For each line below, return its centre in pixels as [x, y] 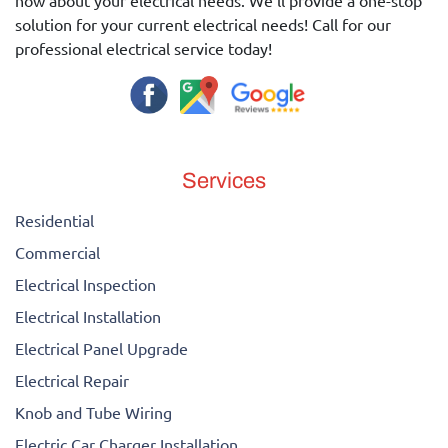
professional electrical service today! [143, 48]
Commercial [57, 251]
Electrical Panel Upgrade [101, 347]
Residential [54, 219]
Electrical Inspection [85, 283]
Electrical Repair [72, 379]
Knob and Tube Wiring [93, 411]
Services [224, 180]
